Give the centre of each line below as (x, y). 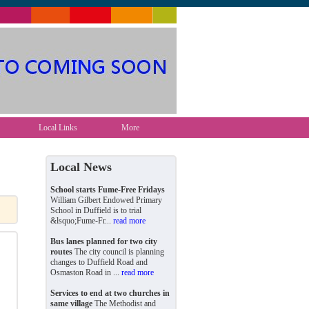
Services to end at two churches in (110, 293)
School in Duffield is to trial (96, 210)
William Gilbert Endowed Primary (106, 200)
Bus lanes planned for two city (104, 241)
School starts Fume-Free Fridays (108, 190)
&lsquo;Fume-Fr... (82, 221)
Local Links (58, 128)
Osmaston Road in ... (86, 272)
